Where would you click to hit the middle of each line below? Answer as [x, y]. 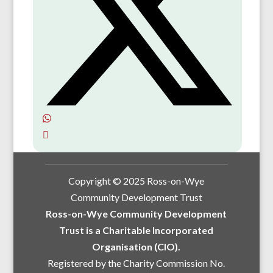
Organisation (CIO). [136, 247]
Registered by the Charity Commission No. [136, 263]
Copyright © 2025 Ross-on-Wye [136, 181]
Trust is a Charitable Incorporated [136, 230]
